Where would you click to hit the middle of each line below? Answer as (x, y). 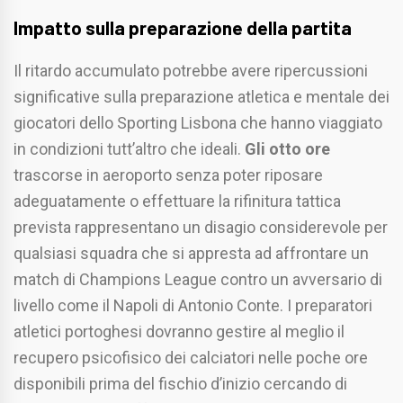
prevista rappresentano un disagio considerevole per (201, 228)
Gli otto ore (287, 149)
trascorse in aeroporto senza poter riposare (168, 175)
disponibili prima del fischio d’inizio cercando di (180, 384)
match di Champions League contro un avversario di (198, 280)
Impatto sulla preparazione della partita (183, 28)
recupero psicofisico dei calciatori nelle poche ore (191, 358)
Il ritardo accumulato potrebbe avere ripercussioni (191, 71)
